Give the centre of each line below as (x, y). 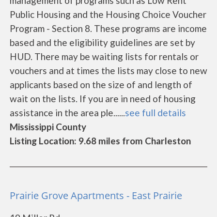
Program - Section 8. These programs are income (108, 28)
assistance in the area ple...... (67, 113)
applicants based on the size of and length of (101, 85)
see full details (155, 113)
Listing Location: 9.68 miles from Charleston (100, 141)
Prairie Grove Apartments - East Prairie (96, 195)
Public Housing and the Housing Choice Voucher (108, 14)
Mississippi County (48, 127)
